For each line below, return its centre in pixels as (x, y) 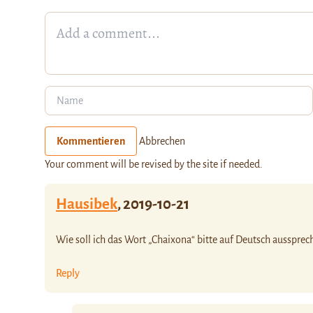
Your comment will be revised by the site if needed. (154, 164)
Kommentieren (91, 141)
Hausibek (87, 204)
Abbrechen (162, 141)
